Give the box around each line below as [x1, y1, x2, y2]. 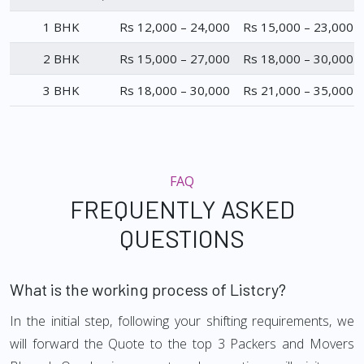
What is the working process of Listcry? [10, 279, 286, 300]
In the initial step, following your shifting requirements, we [10, 312, 354, 331]
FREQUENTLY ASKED [69, 194, 295, 224]
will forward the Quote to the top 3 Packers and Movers [10, 335, 354, 353]
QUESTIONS [119, 223, 245, 253]
